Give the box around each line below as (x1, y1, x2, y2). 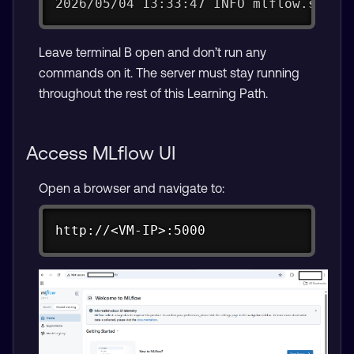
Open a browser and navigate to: (39, 181, 224, 196)
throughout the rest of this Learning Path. (39, 86, 268, 101)
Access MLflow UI (26, 142, 175, 164)
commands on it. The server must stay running (39, 66, 299, 81)
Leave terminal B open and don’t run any (39, 45, 266, 60)
